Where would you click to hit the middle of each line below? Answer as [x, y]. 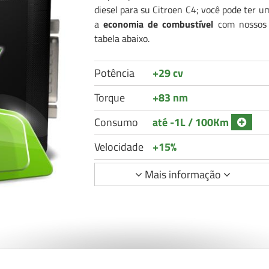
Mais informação [183, 174]
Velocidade [119, 147]
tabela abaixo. [122, 38]
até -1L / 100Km [192, 122]
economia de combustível [158, 24]
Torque [109, 98]
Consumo [116, 122]
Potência [114, 73]
